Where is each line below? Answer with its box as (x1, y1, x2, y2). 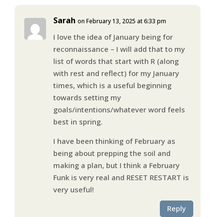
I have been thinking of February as (53, 136, 175, 146)
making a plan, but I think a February (53, 160, 180, 170)
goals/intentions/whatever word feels (53, 104, 185, 114)
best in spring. (53, 116, 103, 126)
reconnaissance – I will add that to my (53, 44, 185, 54)
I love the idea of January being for (53, 31, 173, 42)
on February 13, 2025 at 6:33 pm (77, 16, 166, 25)
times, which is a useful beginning (53, 80, 171, 90)
